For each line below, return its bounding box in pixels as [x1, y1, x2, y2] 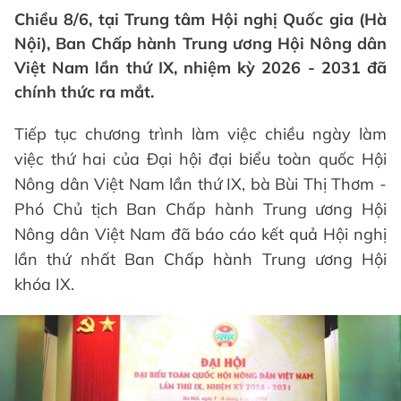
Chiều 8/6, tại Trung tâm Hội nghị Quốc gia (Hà [14, 9, 387, 30]
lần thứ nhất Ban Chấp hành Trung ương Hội [14, 249, 387, 269]
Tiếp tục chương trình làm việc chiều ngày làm [14, 124, 387, 144]
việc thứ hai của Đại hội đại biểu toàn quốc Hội [14, 149, 387, 169]
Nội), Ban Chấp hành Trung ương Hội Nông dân [14, 33, 387, 54]
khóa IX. [14, 274, 74, 294]
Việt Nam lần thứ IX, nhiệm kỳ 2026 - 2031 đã [14, 57, 387, 78]
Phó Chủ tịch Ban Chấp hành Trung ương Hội [14, 199, 387, 219]
